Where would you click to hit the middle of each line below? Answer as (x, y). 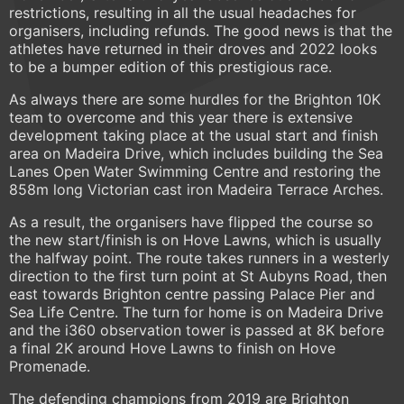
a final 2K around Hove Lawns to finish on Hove (172, 349)
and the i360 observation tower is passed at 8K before (197, 331)
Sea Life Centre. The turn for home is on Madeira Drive (196, 312)
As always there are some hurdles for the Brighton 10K (195, 100)
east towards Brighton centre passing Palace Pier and (192, 294)
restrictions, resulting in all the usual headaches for (183, 13)
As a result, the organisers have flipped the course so (191, 222)
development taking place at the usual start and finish (193, 136)
